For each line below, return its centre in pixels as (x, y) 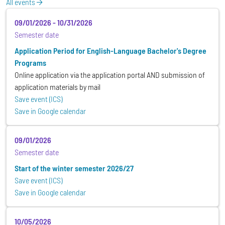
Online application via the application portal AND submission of (110, 75)
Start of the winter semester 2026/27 (74, 168)
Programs (30, 63)
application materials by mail (58, 87)
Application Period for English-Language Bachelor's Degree (110, 51)
